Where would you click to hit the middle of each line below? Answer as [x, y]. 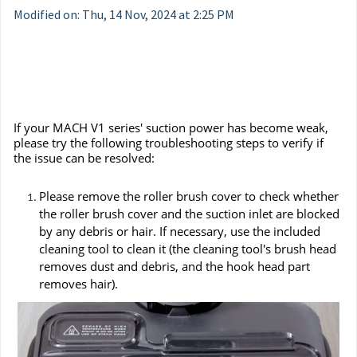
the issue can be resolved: [84, 158]
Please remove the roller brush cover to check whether [189, 196]
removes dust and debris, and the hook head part [175, 266]
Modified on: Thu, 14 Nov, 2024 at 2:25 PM [124, 14]
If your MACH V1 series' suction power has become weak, [171, 128]
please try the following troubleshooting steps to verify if [169, 143]
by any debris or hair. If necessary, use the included [180, 231]
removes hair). [78, 283]
